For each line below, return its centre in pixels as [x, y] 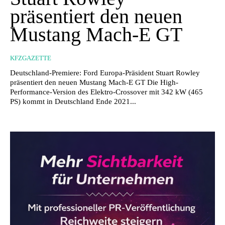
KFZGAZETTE [31, 58]
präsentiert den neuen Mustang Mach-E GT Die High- [94, 82]
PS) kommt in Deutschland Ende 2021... [73, 101]
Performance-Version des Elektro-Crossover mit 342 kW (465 [106, 92]
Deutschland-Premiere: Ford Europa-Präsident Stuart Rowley [105, 73]
